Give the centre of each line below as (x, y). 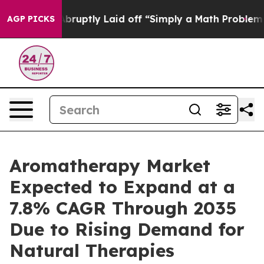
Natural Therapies (92, 250)
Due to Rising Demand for (127, 229)
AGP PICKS (31, 19)
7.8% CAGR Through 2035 (123, 208)
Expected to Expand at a (122, 187)
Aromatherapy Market (110, 166)
